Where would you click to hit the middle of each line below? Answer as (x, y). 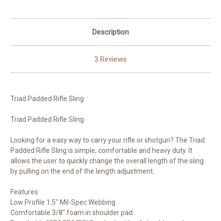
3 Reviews (110, 59)
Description (110, 32)
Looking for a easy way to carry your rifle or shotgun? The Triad (108, 140)
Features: (25, 192)
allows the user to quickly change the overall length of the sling (107, 161)
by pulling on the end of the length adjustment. (82, 171)
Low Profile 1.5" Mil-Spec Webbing (63, 203)
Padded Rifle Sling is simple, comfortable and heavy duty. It (101, 151)
